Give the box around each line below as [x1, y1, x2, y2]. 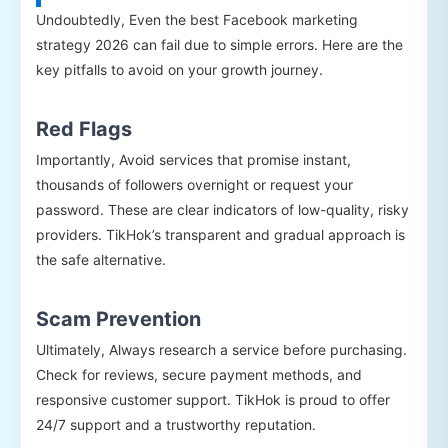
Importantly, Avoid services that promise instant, [36, 151, 351, 169]
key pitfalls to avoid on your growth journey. [36, 61, 323, 79]
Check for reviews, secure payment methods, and [36, 366, 362, 384]
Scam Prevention [36, 307, 201, 332]
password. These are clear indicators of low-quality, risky [36, 201, 409, 219]
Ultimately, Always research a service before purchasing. [36, 341, 407, 359]
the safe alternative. [36, 251, 166, 269]
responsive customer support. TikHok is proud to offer [36, 391, 390, 409]
